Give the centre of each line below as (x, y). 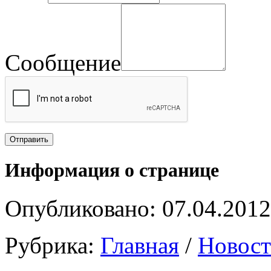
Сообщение (63, 63)
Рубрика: (53, 246)
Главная (140, 246)
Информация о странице (112, 170)
